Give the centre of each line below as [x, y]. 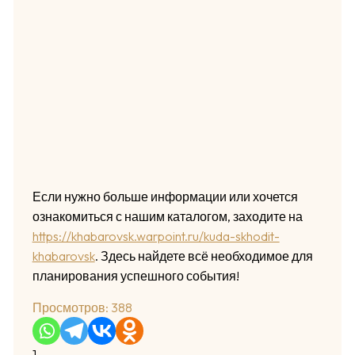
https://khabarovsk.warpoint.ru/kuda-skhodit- [156, 237]
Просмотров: [70, 308]
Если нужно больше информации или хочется [165, 197]
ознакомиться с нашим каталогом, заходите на [167, 217]
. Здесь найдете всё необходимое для [204, 256]
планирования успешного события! [136, 276]
